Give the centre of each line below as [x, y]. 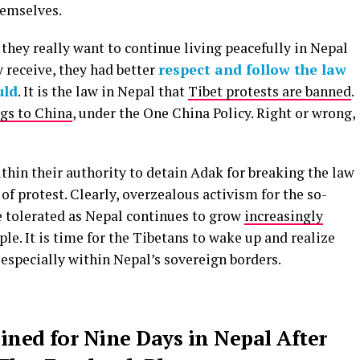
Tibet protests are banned [270, 92]
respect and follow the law [252, 70]
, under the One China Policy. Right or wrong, [214, 113]
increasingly [284, 216]
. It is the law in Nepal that [103, 92]
